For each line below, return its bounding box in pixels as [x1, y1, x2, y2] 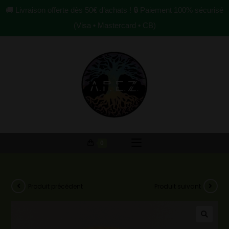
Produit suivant [154, 181, 201, 191]
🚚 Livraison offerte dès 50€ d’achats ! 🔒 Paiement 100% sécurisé [6, 6, 223, 14]
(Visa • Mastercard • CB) [73, 21, 156, 30]
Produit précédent [28, 181, 83, 191]
